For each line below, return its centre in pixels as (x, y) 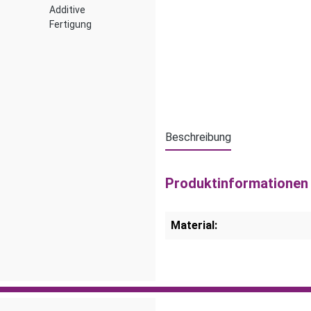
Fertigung (70, 24)
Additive (67, 10)
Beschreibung (198, 137)
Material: (194, 225)
